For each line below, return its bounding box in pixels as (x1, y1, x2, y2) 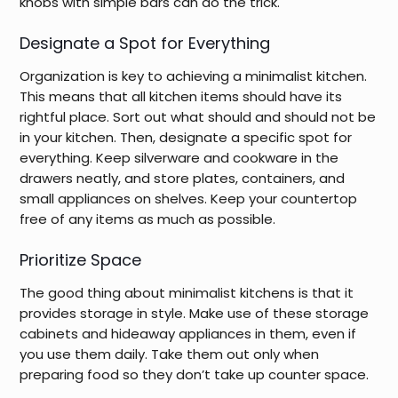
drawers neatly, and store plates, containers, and (20, 168, 346, 187)
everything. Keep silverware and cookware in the (20, 147, 339, 167)
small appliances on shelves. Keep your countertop (20, 188, 358, 208)
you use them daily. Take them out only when (20, 344, 320, 363)
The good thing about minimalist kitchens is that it (20, 283, 354, 302)
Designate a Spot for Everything (20, 31, 271, 54)
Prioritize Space (20, 248, 142, 271)
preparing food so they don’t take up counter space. (20, 364, 373, 384)
